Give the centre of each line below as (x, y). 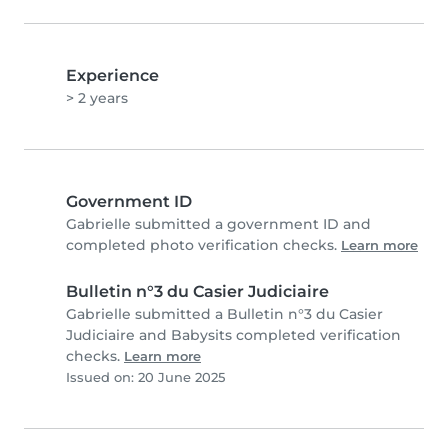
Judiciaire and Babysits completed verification (233, 335)
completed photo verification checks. (203, 245)
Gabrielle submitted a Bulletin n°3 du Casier (224, 314)
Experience (112, 75)
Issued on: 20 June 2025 (145, 377)
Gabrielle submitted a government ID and (218, 224)
